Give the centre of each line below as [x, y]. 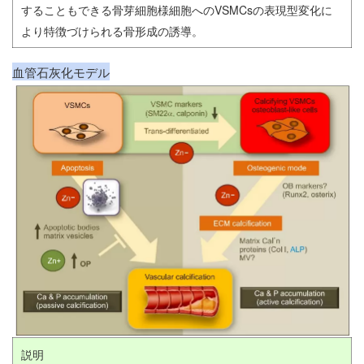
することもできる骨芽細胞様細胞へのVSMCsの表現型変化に [177, 10]
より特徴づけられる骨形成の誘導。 [112, 31]
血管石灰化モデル [61, 72]
